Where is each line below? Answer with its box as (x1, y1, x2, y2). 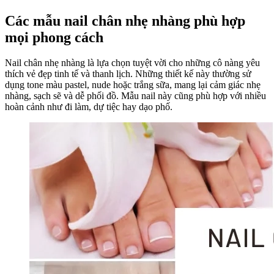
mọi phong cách (5, 29, 103, 45)
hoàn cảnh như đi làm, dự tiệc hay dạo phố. (5, 102, 172, 113)
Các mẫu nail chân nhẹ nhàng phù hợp (5, 12, 245, 29)
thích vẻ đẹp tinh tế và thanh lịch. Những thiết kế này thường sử (5, 68, 251, 80)
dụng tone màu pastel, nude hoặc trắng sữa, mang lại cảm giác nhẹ (5, 80, 261, 91)
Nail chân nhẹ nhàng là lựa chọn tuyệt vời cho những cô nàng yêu (5, 57, 260, 68)
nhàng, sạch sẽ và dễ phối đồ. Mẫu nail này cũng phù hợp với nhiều (5, 91, 266, 102)
